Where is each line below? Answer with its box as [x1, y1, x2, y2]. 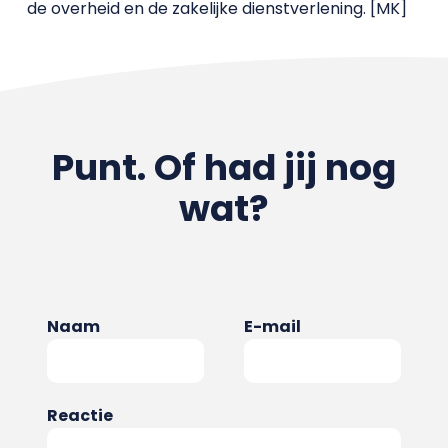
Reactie [46, 404, 113, 427]
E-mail [244, 315, 301, 338]
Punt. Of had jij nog [51, 142, 396, 193]
